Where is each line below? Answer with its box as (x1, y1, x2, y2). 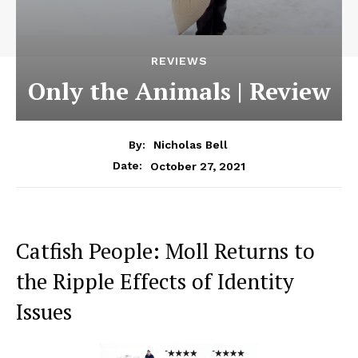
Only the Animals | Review (27, 75, 331, 108)
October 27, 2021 (150, 159, 245, 173)
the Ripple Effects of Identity (16, 267, 294, 296)
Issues (16, 297, 72, 327)
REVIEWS (150, 54, 208, 68)
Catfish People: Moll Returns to (16, 237, 315, 266)
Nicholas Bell (153, 138, 228, 152)
